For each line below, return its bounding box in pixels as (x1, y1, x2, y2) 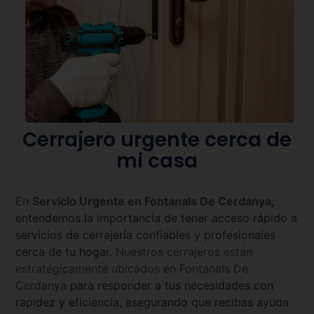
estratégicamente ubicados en (15, 261, 180, 275)
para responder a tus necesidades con (70, 278, 274, 292)
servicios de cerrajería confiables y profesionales (15, 227, 276, 242)
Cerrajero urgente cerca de (22, 125, 292, 153)
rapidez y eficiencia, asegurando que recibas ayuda (15, 294, 289, 309)
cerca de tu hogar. (15, 244, 116, 259)
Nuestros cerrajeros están (116, 244, 253, 259)
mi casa (116, 146, 198, 175)
